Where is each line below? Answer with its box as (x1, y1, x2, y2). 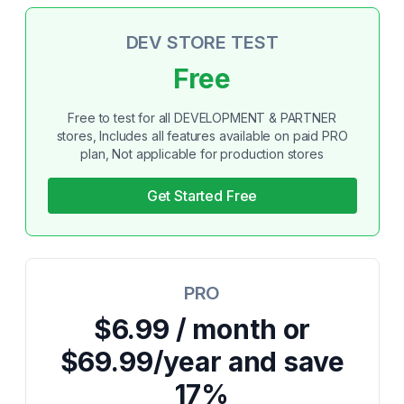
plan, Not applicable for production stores (80, 146, 324, 161)
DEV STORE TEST (125, 32, 279, 53)
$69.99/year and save (60, 345, 344, 378)
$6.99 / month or (93, 313, 311, 345)
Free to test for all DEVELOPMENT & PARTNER (68, 110, 336, 125)
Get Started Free (146, 187, 258, 205)
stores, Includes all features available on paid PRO (56, 128, 348, 143)
